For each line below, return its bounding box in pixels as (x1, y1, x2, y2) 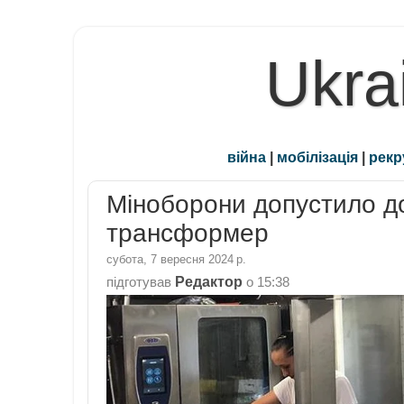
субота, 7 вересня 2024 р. (106, 252, 246, 266)
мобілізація (277, 149, 358, 166)
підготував (106, 274, 175, 289)
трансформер (106, 219, 269, 248)
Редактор (175, 272, 243, 289)
